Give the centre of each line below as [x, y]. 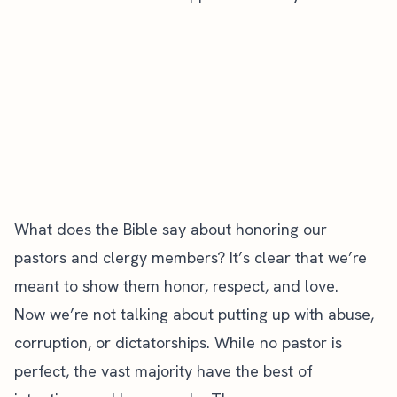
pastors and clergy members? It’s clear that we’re [191, 257]
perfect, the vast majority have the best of [163, 370]
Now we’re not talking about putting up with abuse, [194, 314]
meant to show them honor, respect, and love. [176, 285]
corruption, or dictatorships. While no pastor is [178, 342]
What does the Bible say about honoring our [171, 229]
